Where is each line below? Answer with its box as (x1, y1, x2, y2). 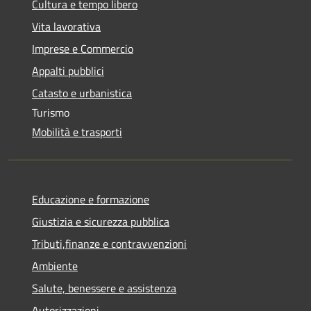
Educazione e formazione (32, 191, 149, 208)
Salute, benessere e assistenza (32, 280, 176, 296)
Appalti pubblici (32, 62, 104, 79)
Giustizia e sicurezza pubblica (32, 213, 169, 230)
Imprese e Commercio (32, 40, 133, 57)
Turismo (32, 104, 69, 121)
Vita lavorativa (32, 18, 101, 35)
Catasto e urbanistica (32, 85, 132, 101)
